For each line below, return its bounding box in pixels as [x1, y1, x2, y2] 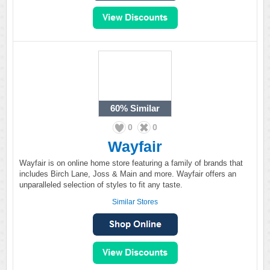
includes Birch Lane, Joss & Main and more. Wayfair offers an [19, 169, 236, 178]
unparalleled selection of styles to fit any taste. [19, 180, 183, 189]
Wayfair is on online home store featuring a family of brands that [19, 159, 243, 168]
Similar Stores [112, 198, 158, 206]
